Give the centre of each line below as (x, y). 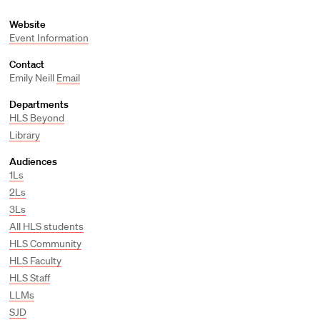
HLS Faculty (35, 261)
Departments (39, 104)
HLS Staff (29, 278)
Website (27, 24)
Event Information (49, 38)
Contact (26, 64)
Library (24, 135)
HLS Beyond (36, 118)
